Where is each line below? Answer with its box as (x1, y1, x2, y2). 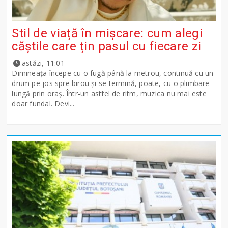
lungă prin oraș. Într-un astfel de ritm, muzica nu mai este (12, 88, 207, 98)
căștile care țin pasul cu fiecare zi (12, 39, 202, 53)
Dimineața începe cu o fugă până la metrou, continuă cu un (12, 68, 214, 78)
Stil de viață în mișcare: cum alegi (12, 25, 203, 40)
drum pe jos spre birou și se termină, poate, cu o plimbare (12, 78, 210, 88)
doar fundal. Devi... (12, 98, 75, 108)
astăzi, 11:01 (22, 58, 65, 68)
